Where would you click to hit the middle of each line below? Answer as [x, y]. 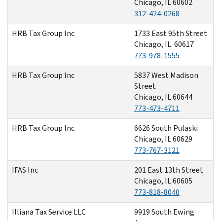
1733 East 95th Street [171, 33]
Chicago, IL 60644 [163, 97]
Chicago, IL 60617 [164, 44]
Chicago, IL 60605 [163, 181]
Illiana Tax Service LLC [49, 212]
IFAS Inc [25, 170]
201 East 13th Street [169, 170]
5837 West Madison [166, 75]
